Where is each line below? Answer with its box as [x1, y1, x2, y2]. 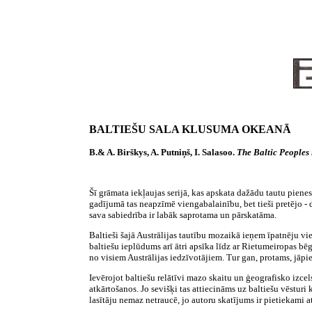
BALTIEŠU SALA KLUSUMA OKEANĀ [89, 123, 291, 135]
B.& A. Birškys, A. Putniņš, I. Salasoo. [89, 147, 237, 157]
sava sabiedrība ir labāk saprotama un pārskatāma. [89, 210, 276, 220]
